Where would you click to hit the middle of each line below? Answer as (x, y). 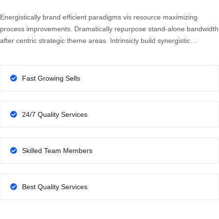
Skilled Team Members (57, 151)
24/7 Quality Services (55, 115)
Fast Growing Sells (51, 78)
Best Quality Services (55, 187)
